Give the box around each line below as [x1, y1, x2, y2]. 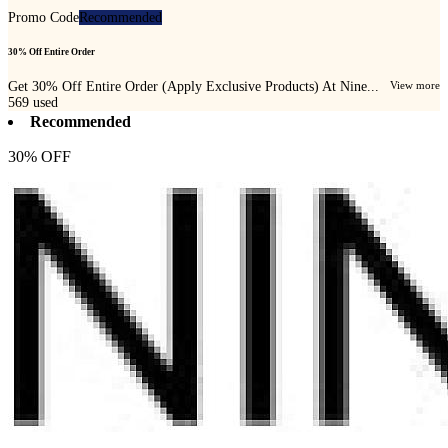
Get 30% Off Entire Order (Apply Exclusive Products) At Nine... [8, 78, 379, 94]
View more [390, 78, 440, 91]
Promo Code [8, 10, 79, 26]
